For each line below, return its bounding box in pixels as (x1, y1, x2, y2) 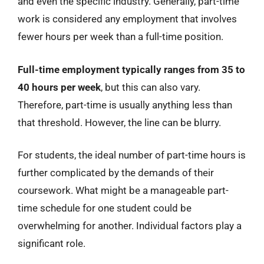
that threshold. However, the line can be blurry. (18, 116, 221, 128)
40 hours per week (18, 81, 101, 93)
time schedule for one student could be (18, 202, 192, 214)
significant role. (18, 237, 85, 249)
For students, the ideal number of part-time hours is (18, 149, 246, 161)
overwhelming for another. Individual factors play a (18, 220, 242, 232)
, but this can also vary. (101, 81, 200, 93)
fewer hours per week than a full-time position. (18, 31, 223, 42)
